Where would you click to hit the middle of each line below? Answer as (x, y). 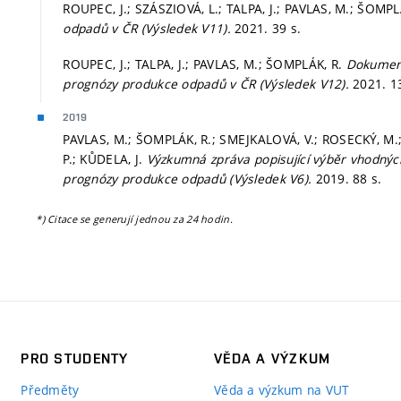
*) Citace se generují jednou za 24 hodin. (134, 218)
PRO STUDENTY (75, 358)
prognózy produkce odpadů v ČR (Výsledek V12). (208, 83)
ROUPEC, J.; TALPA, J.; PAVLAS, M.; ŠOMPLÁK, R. (205, 64)
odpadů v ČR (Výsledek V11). (149, 28)
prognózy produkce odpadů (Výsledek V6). (189, 178)
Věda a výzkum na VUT (282, 389)
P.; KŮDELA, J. (105, 158)
